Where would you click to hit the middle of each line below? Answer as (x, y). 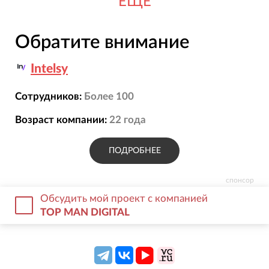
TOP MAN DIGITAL (85, 212)
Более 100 (109, 97)
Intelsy (49, 68)
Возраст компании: (61, 119)
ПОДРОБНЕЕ (134, 150)
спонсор (240, 180)
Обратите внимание (102, 42)
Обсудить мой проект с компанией (124, 198)
